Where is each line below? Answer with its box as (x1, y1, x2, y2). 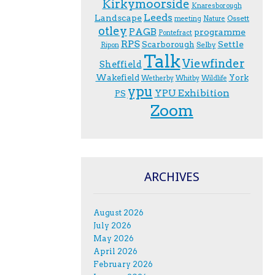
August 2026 (93, 207, 144, 217)
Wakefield (95, 72, 139, 82)
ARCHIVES (144, 169, 199, 184)
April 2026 (93, 246, 137, 256)
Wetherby (141, 74, 174, 82)
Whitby (175, 74, 199, 82)
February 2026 (93, 259, 153, 269)
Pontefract (158, 28, 192, 37)
